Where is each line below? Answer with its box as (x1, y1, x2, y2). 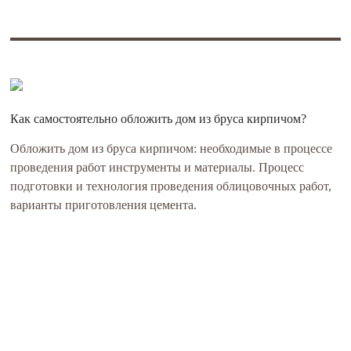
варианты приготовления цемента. (10, 198, 197, 212)
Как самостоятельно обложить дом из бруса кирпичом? (10, 112, 307, 125)
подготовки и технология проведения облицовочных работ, (10, 179, 332, 193)
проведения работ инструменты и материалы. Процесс (10, 161, 305, 174)
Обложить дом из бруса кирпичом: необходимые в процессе (10, 142, 333, 155)
